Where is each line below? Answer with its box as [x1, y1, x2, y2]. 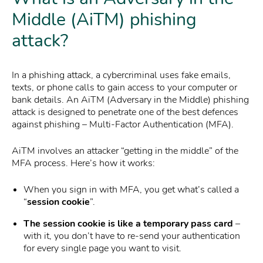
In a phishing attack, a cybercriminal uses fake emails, [12, 69, 231, 82]
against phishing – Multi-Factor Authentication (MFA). [12, 118, 234, 131]
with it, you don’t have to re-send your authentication [23, 230, 240, 243]
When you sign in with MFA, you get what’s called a [23, 183, 239, 197]
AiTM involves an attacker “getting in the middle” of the [12, 144, 238, 158]
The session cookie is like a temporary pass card [23, 217, 235, 231]
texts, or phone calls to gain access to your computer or [12, 81, 237, 95]
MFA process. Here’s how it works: [12, 157, 155, 170]
